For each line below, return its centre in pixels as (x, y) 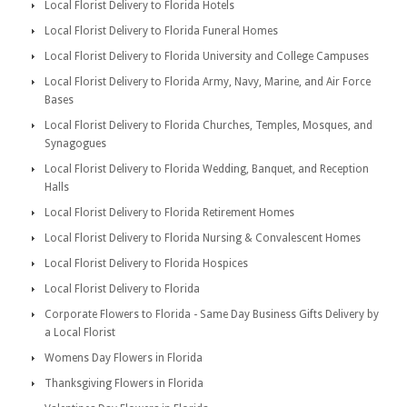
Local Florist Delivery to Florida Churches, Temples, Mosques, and (208, 125)
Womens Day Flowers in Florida (124, 358)
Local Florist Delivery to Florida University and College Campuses (207, 56)
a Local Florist (80, 333)
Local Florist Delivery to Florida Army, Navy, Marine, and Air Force (208, 82)
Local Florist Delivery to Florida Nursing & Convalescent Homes (203, 238)
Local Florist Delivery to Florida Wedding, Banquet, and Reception (207, 169)
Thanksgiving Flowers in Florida (124, 383)
